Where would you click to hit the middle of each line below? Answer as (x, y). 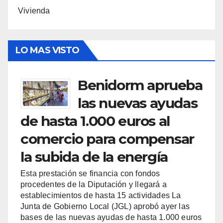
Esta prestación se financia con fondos (90, 173)
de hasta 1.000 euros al (95, 121)
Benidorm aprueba (140, 85)
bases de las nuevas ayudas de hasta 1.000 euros (111, 217)
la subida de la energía (94, 157)
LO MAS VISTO (48, 50)
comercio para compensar (107, 139)
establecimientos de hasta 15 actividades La (101, 195)
